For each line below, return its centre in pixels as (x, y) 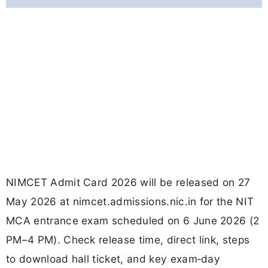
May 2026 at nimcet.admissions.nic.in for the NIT (130, 202)
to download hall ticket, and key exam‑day (113, 259)
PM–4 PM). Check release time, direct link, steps (128, 240)
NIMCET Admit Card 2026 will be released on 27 (128, 182)
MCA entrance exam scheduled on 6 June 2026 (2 (133, 221)
